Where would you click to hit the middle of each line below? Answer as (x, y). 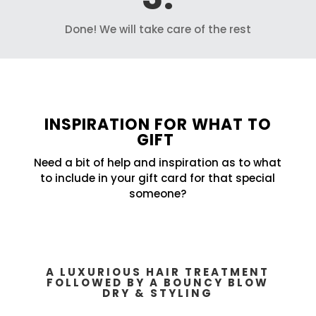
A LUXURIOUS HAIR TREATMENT (158, 272)
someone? (158, 193)
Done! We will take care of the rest (158, 29)
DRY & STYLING (158, 293)
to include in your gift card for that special (158, 178)
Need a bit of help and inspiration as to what (158, 162)
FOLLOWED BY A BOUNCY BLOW (158, 282)
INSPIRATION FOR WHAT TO (158, 124)
